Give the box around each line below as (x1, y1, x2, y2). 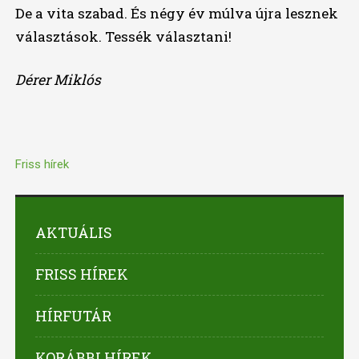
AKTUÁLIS (34, 223, 112, 243)
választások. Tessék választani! (14, 27, 232, 46)
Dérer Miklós (14, 71, 101, 90)
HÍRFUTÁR (34, 306, 111, 326)
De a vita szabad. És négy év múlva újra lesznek (14, 4, 338, 23)
